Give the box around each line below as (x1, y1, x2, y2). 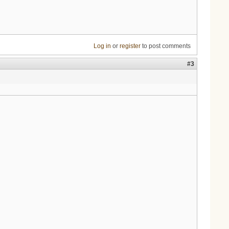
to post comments (140, 42, 191, 50)
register (119, 42, 141, 50)
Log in (93, 42, 111, 50)
